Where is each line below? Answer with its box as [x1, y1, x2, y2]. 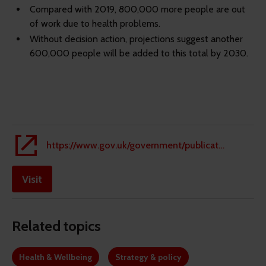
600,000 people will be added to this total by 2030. [30, 47, 251, 59]
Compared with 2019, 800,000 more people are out [30, 4, 245, 15]
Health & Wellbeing [19, 252, 92, 263]
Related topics [12, 217, 101, 235]
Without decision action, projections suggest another [30, 33, 243, 45]
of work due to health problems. [30, 18, 160, 30]
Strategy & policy [115, 252, 182, 263]
